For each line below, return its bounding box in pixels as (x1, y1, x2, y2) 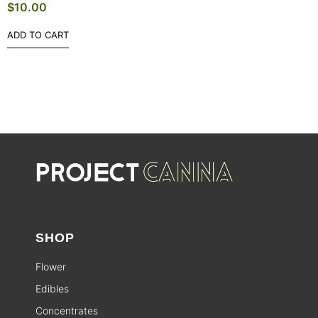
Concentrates (35, 304, 98, 317)
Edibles (35, 282, 69, 295)
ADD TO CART (7, 29, 69, 41)
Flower (35, 260, 66, 273)
